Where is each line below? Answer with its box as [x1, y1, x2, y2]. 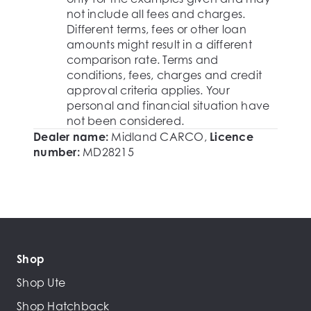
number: [33, 145, 80, 159]
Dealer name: [33, 130, 108, 144]
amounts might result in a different [67, 37, 252, 51]
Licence [210, 130, 253, 144]
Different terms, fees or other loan [67, 22, 246, 36]
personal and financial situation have [67, 99, 270, 112]
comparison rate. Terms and [67, 53, 219, 67]
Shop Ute [17, 276, 65, 289]
